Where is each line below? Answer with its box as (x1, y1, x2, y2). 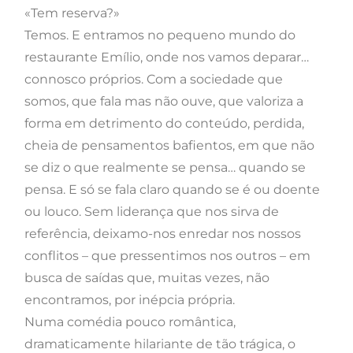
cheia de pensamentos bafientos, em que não (24, 138, 314, 154)
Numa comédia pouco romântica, (24, 314, 236, 330)
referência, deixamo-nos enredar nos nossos (24, 226, 301, 242)
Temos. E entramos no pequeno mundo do (24, 28, 295, 43)
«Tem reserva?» (24, 6, 120, 21)
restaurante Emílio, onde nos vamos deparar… (24, 50, 309, 65)
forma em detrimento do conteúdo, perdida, (24, 116, 304, 132)
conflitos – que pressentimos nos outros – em (24, 248, 310, 264)
